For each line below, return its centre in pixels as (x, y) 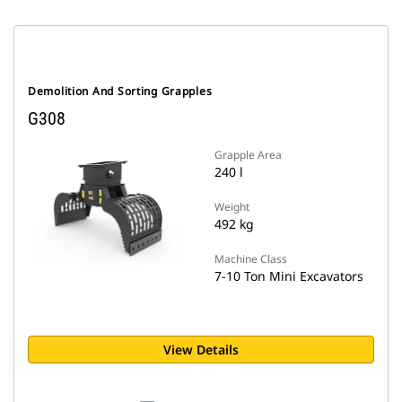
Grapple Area (248, 155)
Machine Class (251, 259)
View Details (201, 350)
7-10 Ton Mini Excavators (289, 276)
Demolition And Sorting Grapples (120, 91)
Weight (232, 207)
